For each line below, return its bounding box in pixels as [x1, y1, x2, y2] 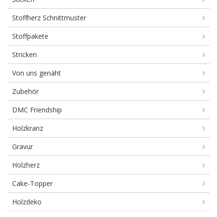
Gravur [12, 142, 33, 151]
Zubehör [12, 87, 39, 96]
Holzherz [12, 160, 40, 170]
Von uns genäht [12, 68, 61, 77]
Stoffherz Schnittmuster [12, 13, 86, 22]
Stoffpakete [12, 31, 48, 41]
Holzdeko [12, 197, 42, 206]
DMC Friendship [12, 105, 62, 114]
